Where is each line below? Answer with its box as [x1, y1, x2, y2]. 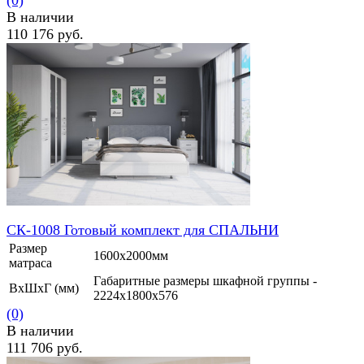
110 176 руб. [6, 26, 84, 43]
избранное [6, 59, 64, 74]
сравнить [67, 59, 118, 74]
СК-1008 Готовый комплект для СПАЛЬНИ [6, 222, 279, 239]
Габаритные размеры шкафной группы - [93, 274, 317, 288]
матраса [9, 256, 52, 271]
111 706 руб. [6, 340, 83, 357]
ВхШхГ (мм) [9, 281, 79, 296]
